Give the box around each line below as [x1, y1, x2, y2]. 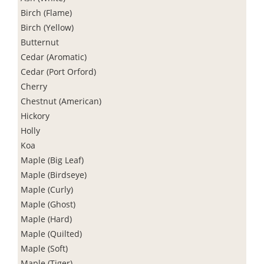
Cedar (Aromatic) [21, 51, 87, 62]
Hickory [21, 110, 49, 121]
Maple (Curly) [21, 183, 73, 195]
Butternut [21, 36, 59, 48]
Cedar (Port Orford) [21, 65, 96, 77]
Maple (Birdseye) [21, 169, 87, 180]
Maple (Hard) [21, 213, 72, 225]
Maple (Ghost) [21, 198, 75, 210]
